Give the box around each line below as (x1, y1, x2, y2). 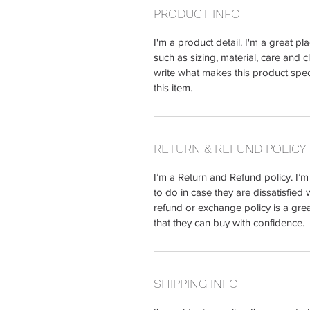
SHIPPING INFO (154, 276, 238, 291)
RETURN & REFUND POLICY (154, 141, 306, 156)
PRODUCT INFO (154, 6, 240, 21)
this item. (154, 82, 192, 93)
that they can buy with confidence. (154, 217, 304, 228)
